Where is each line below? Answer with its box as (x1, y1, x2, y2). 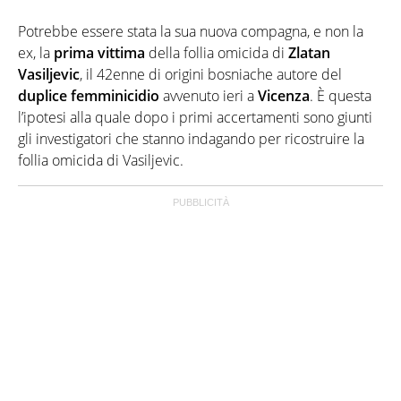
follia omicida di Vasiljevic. (18, 149, 183, 170)
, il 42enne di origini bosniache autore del (80, 64, 342, 84)
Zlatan (288, 42, 330, 63)
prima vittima (54, 42, 145, 63)
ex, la (18, 42, 54, 63)
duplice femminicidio (18, 85, 159, 106)
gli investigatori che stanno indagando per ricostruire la (18, 128, 364, 149)
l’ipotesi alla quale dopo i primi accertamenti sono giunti (18, 107, 372, 127)
